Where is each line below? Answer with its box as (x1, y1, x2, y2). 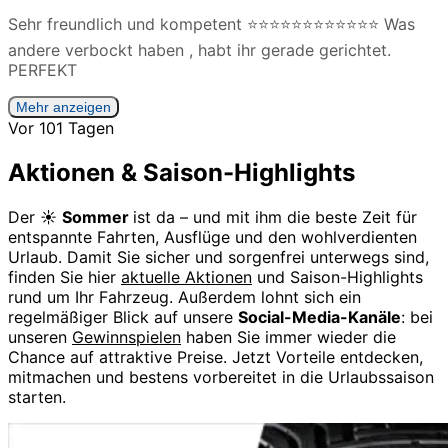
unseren (8, 326, 72, 347)
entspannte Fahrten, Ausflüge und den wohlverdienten (8, 226, 417, 247)
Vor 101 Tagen (8, 117, 114, 138)
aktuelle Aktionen (121, 266, 252, 287)
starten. (8, 386, 66, 407)
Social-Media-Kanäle (238, 306, 401, 327)
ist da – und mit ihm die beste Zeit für (133, 206, 417, 227)
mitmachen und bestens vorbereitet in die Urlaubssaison (8, 366, 434, 387)
